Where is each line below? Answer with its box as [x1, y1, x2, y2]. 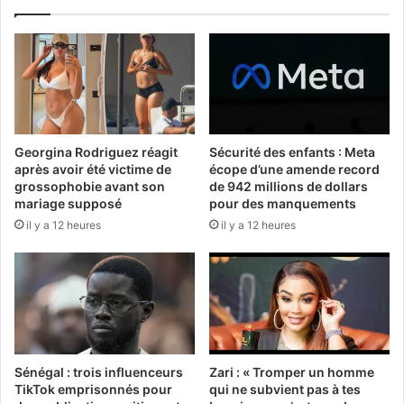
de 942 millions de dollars [209, 179, 368, 195]
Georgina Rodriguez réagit [14, 144, 178, 161]
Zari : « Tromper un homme [209, 364, 374, 381]
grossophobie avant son [14, 179, 165, 195]
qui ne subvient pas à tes [209, 381, 361, 398]
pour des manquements [209, 196, 356, 212]
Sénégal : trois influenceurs [14, 364, 183, 381]
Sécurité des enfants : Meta [209, 144, 375, 161]
